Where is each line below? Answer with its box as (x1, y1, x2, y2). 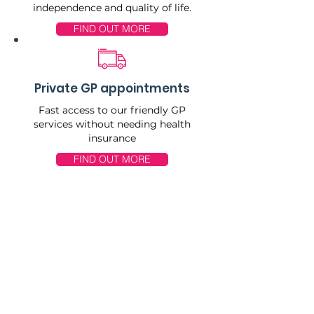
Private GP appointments (34, 79, 190, 97)
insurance (88, 131, 136, 144)
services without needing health (34, 117, 191, 130)
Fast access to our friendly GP (39, 103, 186, 116)
